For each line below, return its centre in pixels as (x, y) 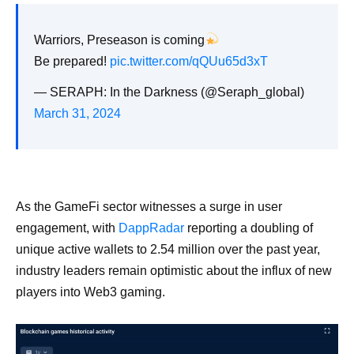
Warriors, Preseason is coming (119, 40)
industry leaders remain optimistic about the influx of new (174, 270)
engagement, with (67, 228)
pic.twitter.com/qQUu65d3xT (189, 61)
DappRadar (151, 228)
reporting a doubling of (249, 228)
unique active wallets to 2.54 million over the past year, (168, 249)
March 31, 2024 (77, 113)
